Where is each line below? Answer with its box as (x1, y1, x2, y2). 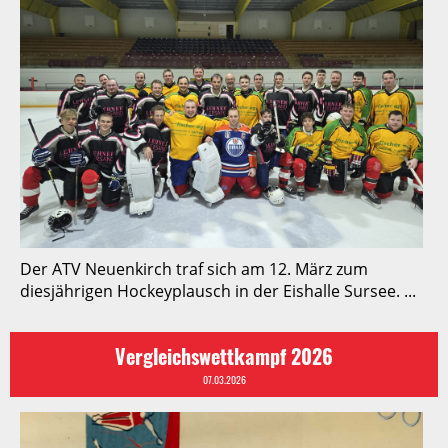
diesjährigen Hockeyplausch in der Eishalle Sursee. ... (20, 280, 416, 303)
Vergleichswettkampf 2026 (115, 341, 333, 372)
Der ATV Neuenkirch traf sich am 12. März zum (20, 258, 368, 281)
